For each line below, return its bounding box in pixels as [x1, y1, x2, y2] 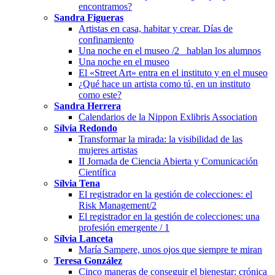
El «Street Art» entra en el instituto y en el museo [79, 67, 268, 78]
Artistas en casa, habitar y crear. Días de [79, 23, 233, 34]
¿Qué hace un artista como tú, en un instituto [79, 78, 250, 89]
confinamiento [79, 34, 134, 45]
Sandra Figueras [54, 12, 123, 23]
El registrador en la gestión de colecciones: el [79, 188, 252, 199]
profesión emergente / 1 [79, 222, 169, 233]
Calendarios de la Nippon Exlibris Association [79, 111, 257, 122]
